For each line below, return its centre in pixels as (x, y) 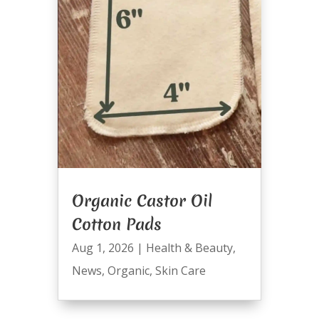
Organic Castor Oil (142, 201)
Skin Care (180, 271)
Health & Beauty (189, 248)
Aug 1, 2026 (103, 248)
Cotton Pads (116, 225)
